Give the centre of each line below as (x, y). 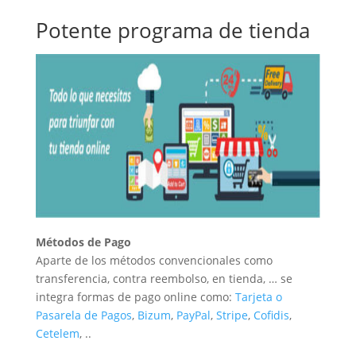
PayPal (193, 315)
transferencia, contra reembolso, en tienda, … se (164, 279)
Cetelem (57, 334)
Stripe (232, 315)
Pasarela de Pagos (83, 315)
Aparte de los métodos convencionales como (154, 261)
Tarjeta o (258, 297)
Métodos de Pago (83, 242)
